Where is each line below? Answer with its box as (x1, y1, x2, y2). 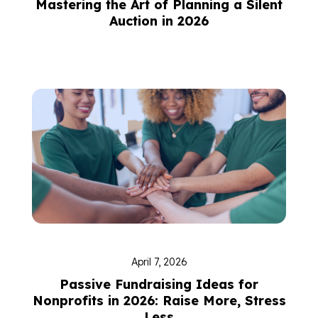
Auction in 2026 (109, 13, 209, 29)
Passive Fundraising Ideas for (60, 276, 258, 292)
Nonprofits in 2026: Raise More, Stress (32, 292, 286, 309)
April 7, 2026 (131, 256, 187, 268)
